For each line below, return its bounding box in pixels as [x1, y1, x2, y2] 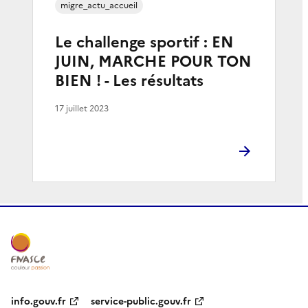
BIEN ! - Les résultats [55, 69, 203, 92]
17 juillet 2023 [55, 102, 109, 115]
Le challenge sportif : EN [55, 30, 234, 54]
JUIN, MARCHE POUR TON [55, 49, 252, 73]
